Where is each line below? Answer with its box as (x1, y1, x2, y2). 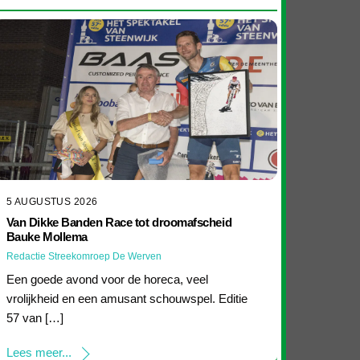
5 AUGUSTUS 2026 (6, 195, 98, 207)
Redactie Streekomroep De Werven (6, 250, 162, 262)
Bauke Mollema (6, 229, 88, 243)
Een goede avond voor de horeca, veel (6, 272, 208, 286)
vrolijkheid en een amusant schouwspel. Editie (6, 291, 247, 305)
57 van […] (6, 310, 63, 325)
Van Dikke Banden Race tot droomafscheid (6, 215, 232, 229)
